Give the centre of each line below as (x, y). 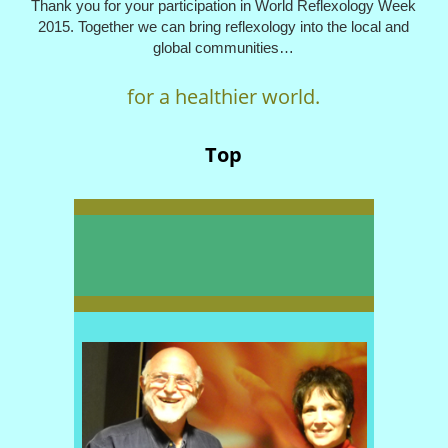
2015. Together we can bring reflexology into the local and (224, 27)
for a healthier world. (224, 97)
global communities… (224, 48)
